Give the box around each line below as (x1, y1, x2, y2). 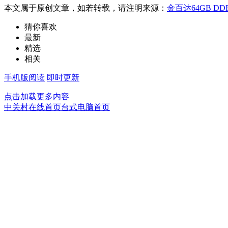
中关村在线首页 (4, 102, 61, 111)
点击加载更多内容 (4, 92, 69, 101)
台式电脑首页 (61, 102, 110, 111)
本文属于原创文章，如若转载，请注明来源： (4, 3, 167, 12)
